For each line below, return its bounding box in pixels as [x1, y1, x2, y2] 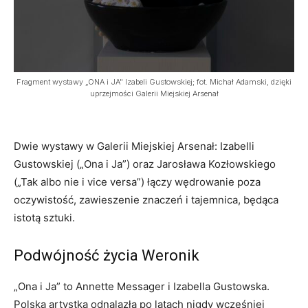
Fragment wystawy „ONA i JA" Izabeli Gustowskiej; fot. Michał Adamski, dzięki [16, 77, 291, 87]
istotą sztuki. [14, 211, 75, 225]
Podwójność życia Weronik [14, 247, 199, 265]
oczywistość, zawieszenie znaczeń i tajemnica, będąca [14, 193, 278, 207]
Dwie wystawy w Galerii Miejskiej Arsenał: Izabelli [14, 140, 254, 153]
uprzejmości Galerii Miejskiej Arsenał [89, 89, 219, 99]
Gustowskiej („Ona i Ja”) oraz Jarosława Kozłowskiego [14, 157, 276, 171]
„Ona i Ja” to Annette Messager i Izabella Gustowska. [14, 280, 269, 294]
